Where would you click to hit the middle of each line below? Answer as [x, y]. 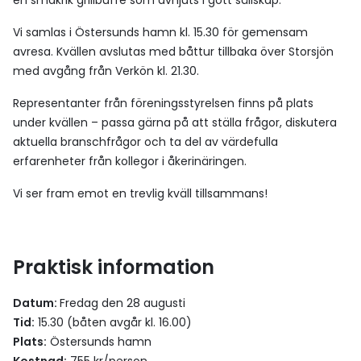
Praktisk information [114, 267]
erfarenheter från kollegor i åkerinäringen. [130, 161]
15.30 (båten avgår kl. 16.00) [113, 322]
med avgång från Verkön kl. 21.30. [106, 71]
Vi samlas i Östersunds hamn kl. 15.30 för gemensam [160, 32]
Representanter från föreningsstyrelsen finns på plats [163, 103]
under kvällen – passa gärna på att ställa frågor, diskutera [175, 122]
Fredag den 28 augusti [122, 303]
